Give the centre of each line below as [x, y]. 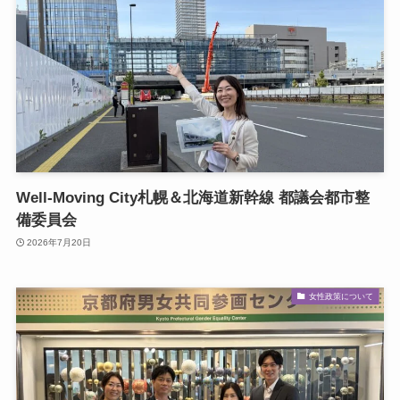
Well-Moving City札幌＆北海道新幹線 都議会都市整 [192, 198]
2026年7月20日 [59, 242]
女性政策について [341, 296]
